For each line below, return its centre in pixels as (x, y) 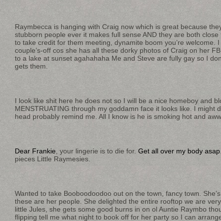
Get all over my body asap (179, 151)
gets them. (31, 66)
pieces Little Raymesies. (53, 159)
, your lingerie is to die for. (97, 151)
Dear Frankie (35, 151)
